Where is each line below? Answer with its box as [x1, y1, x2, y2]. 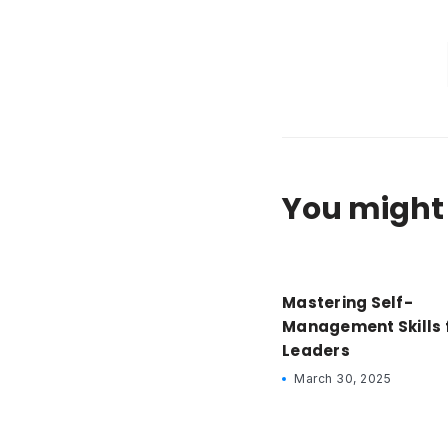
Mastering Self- [282, 292, 413, 314]
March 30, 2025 [294, 371, 391, 387]
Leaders [282, 340, 350, 362]
